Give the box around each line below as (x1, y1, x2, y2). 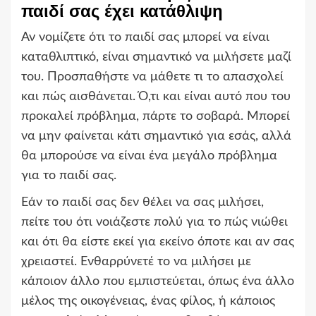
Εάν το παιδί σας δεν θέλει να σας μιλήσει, (21, 196, 264, 209)
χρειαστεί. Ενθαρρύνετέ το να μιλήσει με (21, 255, 251, 269)
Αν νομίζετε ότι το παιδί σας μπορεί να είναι (21, 31, 269, 44)
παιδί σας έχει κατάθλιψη (21, 1, 223, 21)
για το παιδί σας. (21, 169, 116, 183)
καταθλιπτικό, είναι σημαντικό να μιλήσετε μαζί (21, 51, 291, 64)
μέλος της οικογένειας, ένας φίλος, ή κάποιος (21, 295, 275, 308)
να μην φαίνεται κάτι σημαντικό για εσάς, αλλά (21, 130, 291, 143)
